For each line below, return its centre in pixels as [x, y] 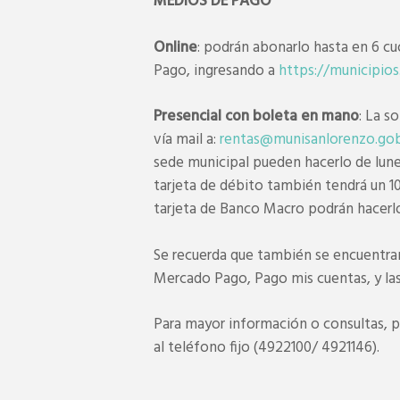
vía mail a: [187, 140]
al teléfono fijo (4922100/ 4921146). [267, 348]
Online [175, 47]
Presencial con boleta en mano [256, 117]
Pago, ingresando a [216, 71]
